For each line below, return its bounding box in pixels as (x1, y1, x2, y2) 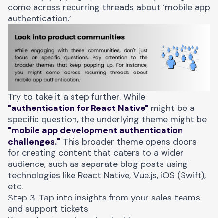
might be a (148, 102, 195, 114)
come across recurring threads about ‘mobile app (8, 1, 210, 14)
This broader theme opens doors (60, 135, 197, 147)
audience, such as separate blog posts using (8, 158, 188, 170)
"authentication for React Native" (8, 102, 148, 114)
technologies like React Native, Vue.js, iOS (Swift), (8, 169, 206, 181)
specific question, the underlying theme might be (8, 113, 207, 125)
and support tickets (8, 202, 88, 215)
